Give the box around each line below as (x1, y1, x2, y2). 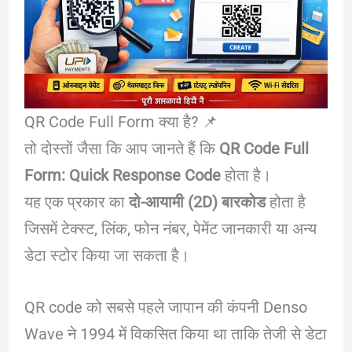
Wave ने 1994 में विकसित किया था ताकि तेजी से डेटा (24, 324, 327, 343)
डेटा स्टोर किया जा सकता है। (24, 245, 189, 265)
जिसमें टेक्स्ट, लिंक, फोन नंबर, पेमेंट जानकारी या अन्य (24, 218, 317, 238)
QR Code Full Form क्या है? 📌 (24, 112, 218, 131)
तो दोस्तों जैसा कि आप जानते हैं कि (24, 138, 219, 158)
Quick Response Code (68, 165, 221, 185)
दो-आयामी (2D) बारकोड (128, 192, 266, 211)
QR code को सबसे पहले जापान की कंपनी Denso (24, 297, 307, 317)
